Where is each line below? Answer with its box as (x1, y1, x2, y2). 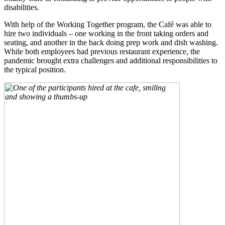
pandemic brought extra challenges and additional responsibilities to (4, 56, 217, 65)
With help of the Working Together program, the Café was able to (4, 20, 211, 29)
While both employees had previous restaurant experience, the (4, 47, 200, 56)
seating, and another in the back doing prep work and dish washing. (4, 38, 218, 47)
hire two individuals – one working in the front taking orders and (4, 29, 208, 38)
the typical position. (4, 65, 66, 74)
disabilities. (4, 3, 39, 12)
